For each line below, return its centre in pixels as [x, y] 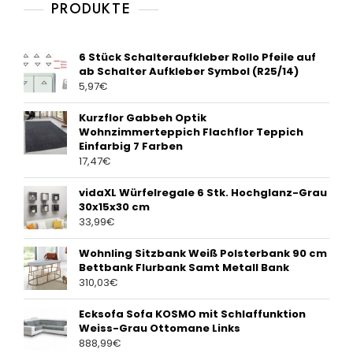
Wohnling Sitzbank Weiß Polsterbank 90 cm [203, 254]
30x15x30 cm [114, 207]
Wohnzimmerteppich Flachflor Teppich [191, 132]
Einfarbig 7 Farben [131, 147]
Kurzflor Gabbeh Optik [143, 118]
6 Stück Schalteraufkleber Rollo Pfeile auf [197, 58]
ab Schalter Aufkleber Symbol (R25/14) [189, 72]
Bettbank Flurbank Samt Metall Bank [184, 268]
